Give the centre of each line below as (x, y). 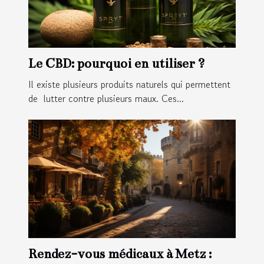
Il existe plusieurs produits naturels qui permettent (129, 85)
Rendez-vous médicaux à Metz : (120, 254)
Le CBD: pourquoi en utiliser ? (117, 64)
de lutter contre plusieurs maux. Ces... (106, 99)
